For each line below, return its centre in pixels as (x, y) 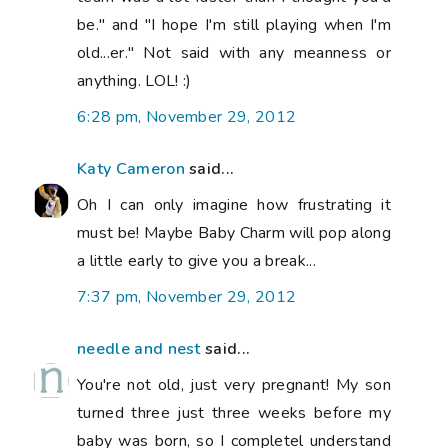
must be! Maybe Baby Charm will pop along (234, 232)
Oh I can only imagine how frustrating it (234, 204)
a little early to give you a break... (196, 260)
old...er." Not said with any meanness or (234, 52)
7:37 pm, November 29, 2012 (187, 296)
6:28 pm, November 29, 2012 (187, 116)
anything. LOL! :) (134, 80)
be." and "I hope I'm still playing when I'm (234, 24)
